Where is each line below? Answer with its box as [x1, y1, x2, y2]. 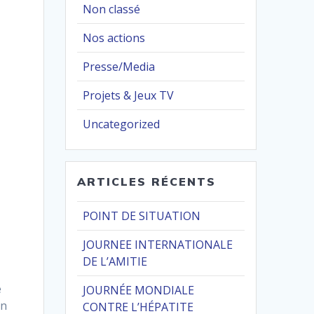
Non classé [83, 1, 141, 18]
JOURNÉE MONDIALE [83, 282, 195, 299]
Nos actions [83, 30, 146, 46]
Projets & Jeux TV [83, 88, 175, 104]
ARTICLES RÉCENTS [77, 175, 217, 189]
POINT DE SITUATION [83, 208, 201, 224]
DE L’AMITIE [83, 254, 148, 270]
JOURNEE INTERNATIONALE [83, 237, 233, 253]
